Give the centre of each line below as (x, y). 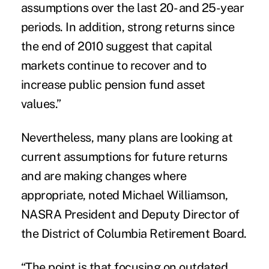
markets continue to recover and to (113, 65)
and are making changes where (104, 176)
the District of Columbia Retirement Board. (134, 233)
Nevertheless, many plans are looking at (127, 137)
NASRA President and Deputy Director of (130, 214)
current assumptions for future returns (124, 156)
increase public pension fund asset (113, 84)
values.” (41, 104)
